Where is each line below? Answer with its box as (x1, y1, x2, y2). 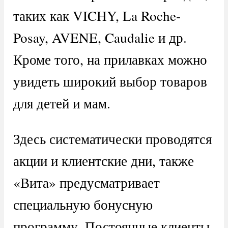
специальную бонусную (13, 194, 153, 214)
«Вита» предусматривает (13, 173, 160, 192)
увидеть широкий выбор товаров (13, 71, 207, 91)
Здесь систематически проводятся (13, 129, 212, 148)
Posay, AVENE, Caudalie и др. (13, 27, 187, 47)
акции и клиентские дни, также (13, 151, 194, 170)
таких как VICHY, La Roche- (13, 6, 181, 25)
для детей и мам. (13, 93, 110, 112)
